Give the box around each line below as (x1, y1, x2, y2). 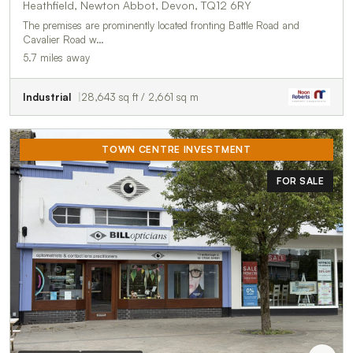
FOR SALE (277, 175, 324, 188)
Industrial (23, 91, 71, 104)
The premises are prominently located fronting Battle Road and (23, 19, 299, 32)
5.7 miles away (23, 51, 90, 65)
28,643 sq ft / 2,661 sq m (81, 91, 199, 104)
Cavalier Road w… (23, 33, 104, 46)
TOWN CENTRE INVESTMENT (102, 143, 251, 156)
